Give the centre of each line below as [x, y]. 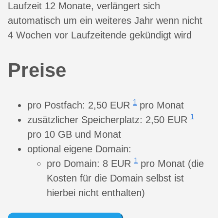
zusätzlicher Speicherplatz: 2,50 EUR [109, 119]
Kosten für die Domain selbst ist [115, 178]
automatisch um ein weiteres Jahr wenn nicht [105, 21]
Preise [37, 70]
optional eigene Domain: [79, 149]
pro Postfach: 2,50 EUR [80, 105]
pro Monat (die [171, 163]
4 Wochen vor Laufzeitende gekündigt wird [100, 35]
